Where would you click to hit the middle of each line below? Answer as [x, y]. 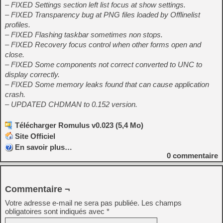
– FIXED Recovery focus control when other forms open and [103, 45]
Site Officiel [35, 136]
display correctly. [32, 75]
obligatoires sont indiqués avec [56, 212]
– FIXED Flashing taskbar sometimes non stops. [84, 35]
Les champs [162, 203]
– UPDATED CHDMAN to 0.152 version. [71, 105]
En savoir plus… [44, 147]
